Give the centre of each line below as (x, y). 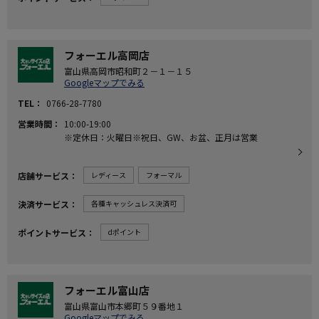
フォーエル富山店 (107, 290)
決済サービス (43, 204)
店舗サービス (43, 175)
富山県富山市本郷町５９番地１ (124, 306)
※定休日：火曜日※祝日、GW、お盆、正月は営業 (161, 137)
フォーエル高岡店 (107, 55)
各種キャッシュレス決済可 (134, 203)
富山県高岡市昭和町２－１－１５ (128, 71)
